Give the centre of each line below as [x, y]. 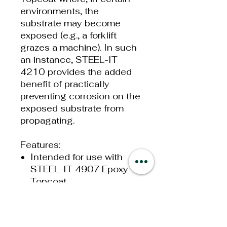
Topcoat [48, 181]
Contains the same [71, 193]
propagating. [47, 120]
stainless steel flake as [80, 218]
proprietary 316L [67, 205]
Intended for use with [77, 157]
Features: [40, 145]
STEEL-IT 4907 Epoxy [79, 169]
